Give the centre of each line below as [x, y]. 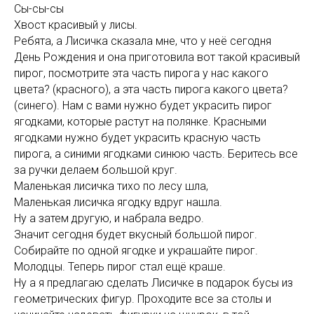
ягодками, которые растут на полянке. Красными [140, 122]
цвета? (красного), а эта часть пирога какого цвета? [151, 89]
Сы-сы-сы [39, 9]
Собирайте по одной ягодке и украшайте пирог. [136, 251]
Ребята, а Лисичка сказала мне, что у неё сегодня [143, 41]
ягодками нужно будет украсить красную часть [137, 138]
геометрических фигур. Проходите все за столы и [143, 299]
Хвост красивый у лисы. [76, 25]
